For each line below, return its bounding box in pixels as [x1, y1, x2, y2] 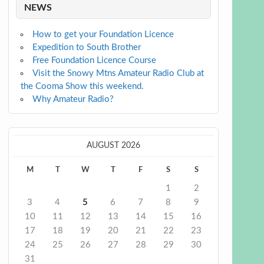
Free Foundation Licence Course [32, 55, 157, 65]
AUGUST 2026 [86, 141, 140, 150]
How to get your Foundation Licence [32, 29, 174, 39]
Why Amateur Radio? [32, 94, 114, 104]
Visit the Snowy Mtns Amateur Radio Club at [32, 68, 204, 78]
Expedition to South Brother [32, 42, 141, 52]
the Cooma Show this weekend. [20, 81, 144, 91]
